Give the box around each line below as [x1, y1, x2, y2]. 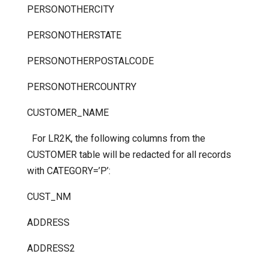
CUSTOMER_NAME [26, 107, 109, 119]
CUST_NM [26, 191, 71, 203]
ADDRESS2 [26, 243, 75, 255]
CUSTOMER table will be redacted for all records [26, 149, 231, 161]
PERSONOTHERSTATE [26, 29, 121, 41]
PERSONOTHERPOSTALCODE [26, 55, 154, 67]
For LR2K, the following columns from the [26, 133, 205, 145]
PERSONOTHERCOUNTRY [26, 81, 136, 93]
